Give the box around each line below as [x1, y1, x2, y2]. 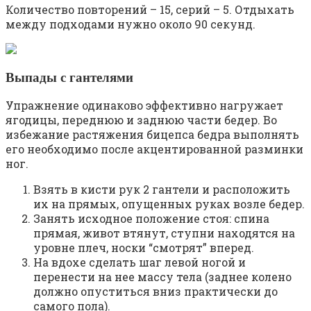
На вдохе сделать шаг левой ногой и [33, 255, 246, 270]
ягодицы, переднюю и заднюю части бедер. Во [6, 112, 277, 128]
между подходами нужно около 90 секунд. [6, 16, 255, 31]
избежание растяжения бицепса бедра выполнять [6, 127, 299, 142]
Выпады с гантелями [6, 69, 133, 85]
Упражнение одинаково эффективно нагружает [6, 98, 283, 113]
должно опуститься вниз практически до [33, 284, 278, 299]
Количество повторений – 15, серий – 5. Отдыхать [6, 1, 294, 17]
